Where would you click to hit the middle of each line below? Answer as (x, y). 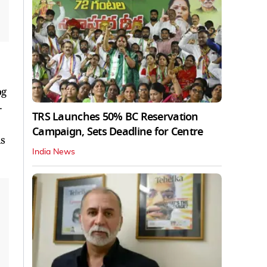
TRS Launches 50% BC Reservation (115, 117)
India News (54, 152)
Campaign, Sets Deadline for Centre (118, 131)
